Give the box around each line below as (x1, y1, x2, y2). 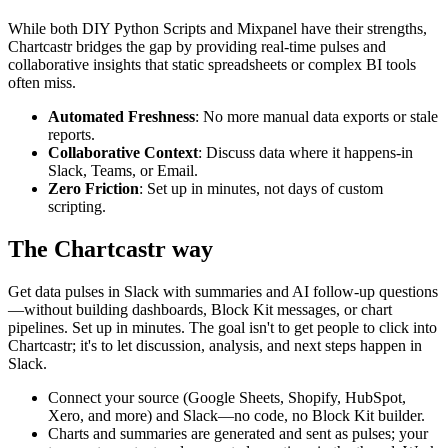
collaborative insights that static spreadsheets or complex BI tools (8, 56, 416, 74)
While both (8, 20, 82, 38)
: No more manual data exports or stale (195, 108, 438, 126)
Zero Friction (48, 180, 139, 198)
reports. (48, 126, 95, 144)
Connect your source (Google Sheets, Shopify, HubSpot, (48, 389, 406, 407)
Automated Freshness (48, 108, 195, 126)
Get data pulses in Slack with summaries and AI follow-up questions (8, 283, 438, 301)
